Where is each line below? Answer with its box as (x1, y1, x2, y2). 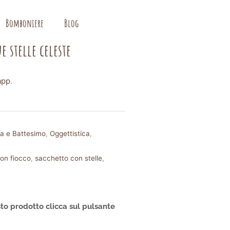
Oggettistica (50, 129, 90, 138)
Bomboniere (6, 16, 44, 30)
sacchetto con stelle (35, 154, 103, 162)
